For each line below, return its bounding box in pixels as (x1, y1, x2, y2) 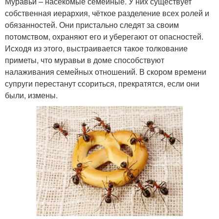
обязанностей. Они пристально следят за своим (5, 19, 179, 31)
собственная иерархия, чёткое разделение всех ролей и (5, 7, 209, 19)
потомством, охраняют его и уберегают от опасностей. (5, 31, 203, 43)
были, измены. (5, 89, 58, 101)
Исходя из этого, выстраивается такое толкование (5, 43, 188, 54)
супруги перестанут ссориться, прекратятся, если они (5, 78, 199, 89)
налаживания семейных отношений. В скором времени (5, 66, 206, 78)
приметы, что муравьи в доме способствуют (5, 54, 164, 66)
